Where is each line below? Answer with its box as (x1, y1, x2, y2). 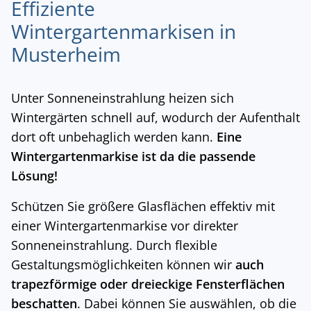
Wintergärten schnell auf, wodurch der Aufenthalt (11, 109, 300, 126)
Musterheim (11, 41, 121, 68)
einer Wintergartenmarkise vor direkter (11, 217, 238, 235)
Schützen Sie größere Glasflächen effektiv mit (11, 198, 275, 215)
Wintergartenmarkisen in (11, 18, 236, 45)
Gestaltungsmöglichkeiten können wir (11, 256, 235, 274)
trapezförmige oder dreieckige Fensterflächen (11, 276, 285, 293)
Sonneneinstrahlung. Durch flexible (11, 237, 217, 254)
